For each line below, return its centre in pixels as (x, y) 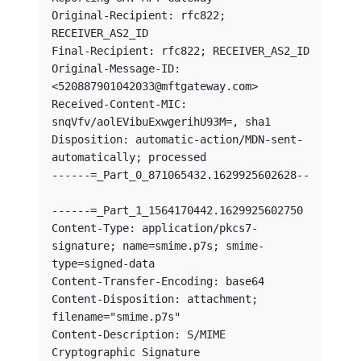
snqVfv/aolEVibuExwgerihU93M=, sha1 (161, 122)
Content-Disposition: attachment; (155, 299)
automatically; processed (129, 157)
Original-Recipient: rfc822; (139, 15)
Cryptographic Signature (126, 352)
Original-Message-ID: (116, 68)
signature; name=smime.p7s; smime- (158, 246)
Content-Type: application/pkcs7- (155, 228)
